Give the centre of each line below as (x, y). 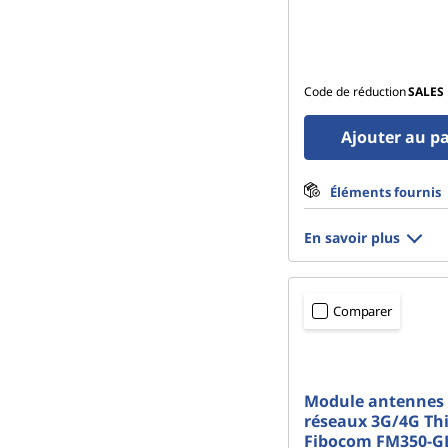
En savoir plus (352, 237)
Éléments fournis (385, 192)
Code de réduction (355, 91)
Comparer (362, 311)
